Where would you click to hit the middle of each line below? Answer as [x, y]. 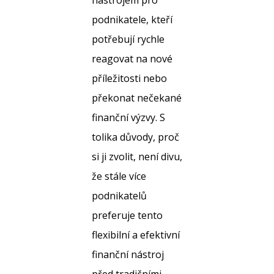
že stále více [119, 176]
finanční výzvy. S [128, 117]
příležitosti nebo [129, 78]
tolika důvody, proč [135, 137]
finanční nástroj [128, 254]
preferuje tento [127, 215]
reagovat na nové [132, 59]
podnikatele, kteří [132, 20]
